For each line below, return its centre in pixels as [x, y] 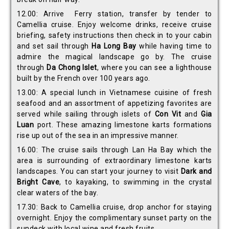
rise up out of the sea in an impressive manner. [98, 136]
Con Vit [168, 114]
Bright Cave [38, 182]
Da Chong [64, 68]
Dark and [196, 171]
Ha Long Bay [114, 46]
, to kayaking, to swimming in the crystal [136, 182]
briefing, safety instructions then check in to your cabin [114, 36]
